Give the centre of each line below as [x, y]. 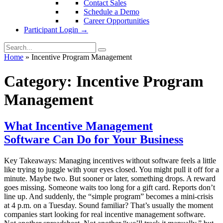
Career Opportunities [116, 20]
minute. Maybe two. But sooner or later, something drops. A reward [110, 179]
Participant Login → [56, 29]
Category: [40, 81]
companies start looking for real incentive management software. [105, 215]
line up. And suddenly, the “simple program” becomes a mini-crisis [109, 197]
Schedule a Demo [111, 11]
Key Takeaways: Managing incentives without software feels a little [110, 161]
